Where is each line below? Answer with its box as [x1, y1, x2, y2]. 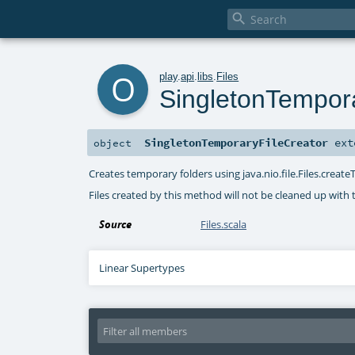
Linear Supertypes [99, 261, 185, 276]
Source [99, 217, 132, 232]
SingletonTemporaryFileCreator [144, 136, 329, 151]
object [94, 136, 132, 150]
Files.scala [200, 217, 247, 232]
